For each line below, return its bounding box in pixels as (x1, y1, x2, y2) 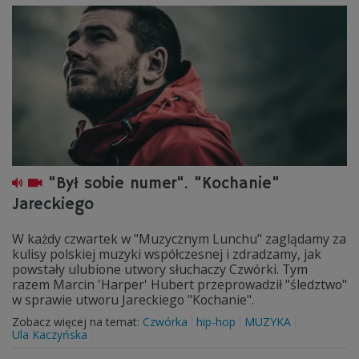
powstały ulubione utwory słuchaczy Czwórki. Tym (12, 260, 308, 278)
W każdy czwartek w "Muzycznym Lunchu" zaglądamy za (12, 230, 346, 248)
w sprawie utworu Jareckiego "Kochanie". (12, 291, 254, 309)
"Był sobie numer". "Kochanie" (48, 174, 280, 194)
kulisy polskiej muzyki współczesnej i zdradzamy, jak (12, 245, 321, 263)
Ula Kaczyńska (12, 327, 87, 342)
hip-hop (196, 314, 236, 329)
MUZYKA (244, 314, 291, 329)
